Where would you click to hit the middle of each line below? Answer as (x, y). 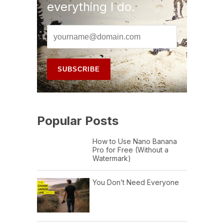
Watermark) (112, 158)
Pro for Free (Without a (130, 150)
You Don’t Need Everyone (136, 182)
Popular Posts (78, 121)
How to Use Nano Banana (135, 141)
